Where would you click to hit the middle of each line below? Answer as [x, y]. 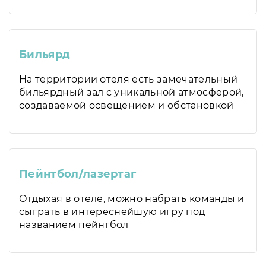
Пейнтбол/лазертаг [78, 174]
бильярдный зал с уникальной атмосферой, [132, 92]
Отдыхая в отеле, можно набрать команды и [132, 199]
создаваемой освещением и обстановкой [126, 105]
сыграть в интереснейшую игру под [112, 212]
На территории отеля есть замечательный [129, 79]
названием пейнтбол [74, 225]
